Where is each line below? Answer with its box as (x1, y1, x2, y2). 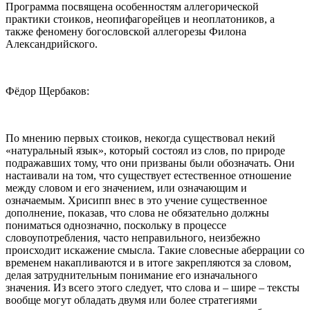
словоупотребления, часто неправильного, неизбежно (6, 231, 260, 244)
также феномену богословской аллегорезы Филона (6, 25, 246, 37)
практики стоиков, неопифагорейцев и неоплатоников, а (6, 12, 275, 25)
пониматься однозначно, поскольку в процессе (6, 219, 226, 231)
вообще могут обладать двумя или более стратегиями (6, 293, 257, 306)
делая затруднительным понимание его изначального (6, 268, 257, 281)
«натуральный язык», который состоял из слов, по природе (6, 144, 285, 156)
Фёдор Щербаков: (6, 84, 89, 97)
